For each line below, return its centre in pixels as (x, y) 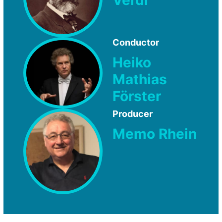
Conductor (136, 43)
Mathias (140, 79)
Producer (133, 114)
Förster (137, 96)
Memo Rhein (155, 134)
